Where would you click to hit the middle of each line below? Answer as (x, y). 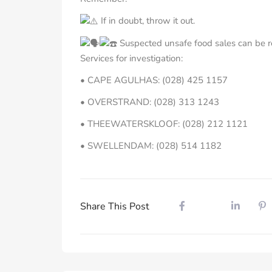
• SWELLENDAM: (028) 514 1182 (151, 146)
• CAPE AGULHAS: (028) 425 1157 (154, 80)
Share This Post (115, 207)
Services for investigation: (131, 59)
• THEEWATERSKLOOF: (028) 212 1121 (164, 124)
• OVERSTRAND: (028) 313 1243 (150, 102)
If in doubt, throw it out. (147, 20)
